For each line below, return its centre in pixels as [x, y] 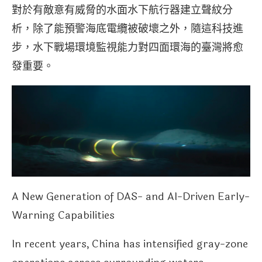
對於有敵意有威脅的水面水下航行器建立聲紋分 [122, 10]
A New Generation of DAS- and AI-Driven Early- [131, 197]
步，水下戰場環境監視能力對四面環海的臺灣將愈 [127, 47]
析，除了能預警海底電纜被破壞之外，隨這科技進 [127, 28]
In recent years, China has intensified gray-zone [130, 244]
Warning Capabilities [63, 216]
